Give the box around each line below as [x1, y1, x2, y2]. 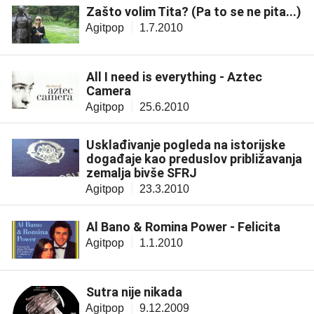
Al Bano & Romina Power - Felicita [86, 219, 280, 235]
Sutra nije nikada [86, 285, 182, 300]
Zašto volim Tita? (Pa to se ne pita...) [86, 4, 301, 20]
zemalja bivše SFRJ [86, 165, 197, 181]
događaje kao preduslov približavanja [86, 151, 302, 167]
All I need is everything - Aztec [86, 69, 262, 85]
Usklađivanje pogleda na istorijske [86, 137, 285, 153]
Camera [86, 83, 131, 99]
